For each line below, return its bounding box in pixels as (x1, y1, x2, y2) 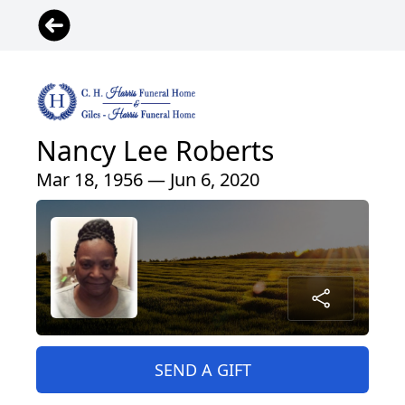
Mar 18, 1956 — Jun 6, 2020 (36, 167, 259, 193)
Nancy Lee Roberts (36, 132, 274, 170)
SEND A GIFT (154, 359, 251, 381)
